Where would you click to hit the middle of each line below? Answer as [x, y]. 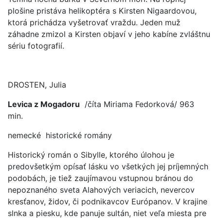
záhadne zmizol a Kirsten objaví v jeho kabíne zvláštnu [109, 34]
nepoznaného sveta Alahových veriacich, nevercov [101, 190]
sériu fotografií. [37, 46]
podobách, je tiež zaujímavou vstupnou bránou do [100, 178]
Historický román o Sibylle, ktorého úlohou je [91, 155]
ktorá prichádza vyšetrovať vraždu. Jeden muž [94, 22]
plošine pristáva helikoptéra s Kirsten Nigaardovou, [102, 11]
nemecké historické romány [60, 135]
